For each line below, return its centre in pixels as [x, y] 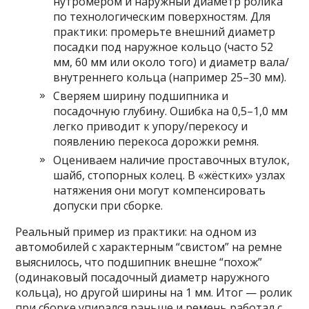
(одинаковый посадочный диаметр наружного [143, 278]
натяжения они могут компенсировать [160, 191]
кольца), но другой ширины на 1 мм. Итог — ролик [154, 293]
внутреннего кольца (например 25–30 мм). [170, 78]
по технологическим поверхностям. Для [162, 17]
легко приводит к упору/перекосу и [151, 127]
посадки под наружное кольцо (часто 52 [163, 47]
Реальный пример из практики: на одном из [136, 232]
